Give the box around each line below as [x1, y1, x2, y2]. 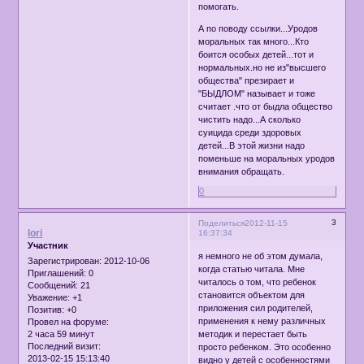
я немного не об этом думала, [198, 251, 323, 262]
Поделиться [198, 218, 245, 227]
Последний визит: [28, 341, 102, 352]
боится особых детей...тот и [198, 50, 314, 60]
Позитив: [28, 305, 65, 315]
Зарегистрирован [28, 256, 100, 266]
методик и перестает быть [198, 329, 308, 340]
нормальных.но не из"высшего [198, 63, 327, 73]
